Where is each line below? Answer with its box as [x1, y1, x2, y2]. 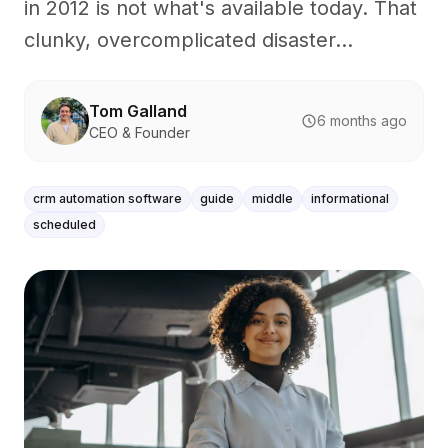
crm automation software [33, 191, 182, 206]
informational [311, 191, 389, 206]
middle [252, 191, 293, 206]
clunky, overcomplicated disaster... [24, 28, 353, 52]
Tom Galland [89, 101, 187, 121]
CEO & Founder [89, 124, 190, 141]
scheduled [33, 217, 96, 232]
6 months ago [317, 112, 407, 129]
